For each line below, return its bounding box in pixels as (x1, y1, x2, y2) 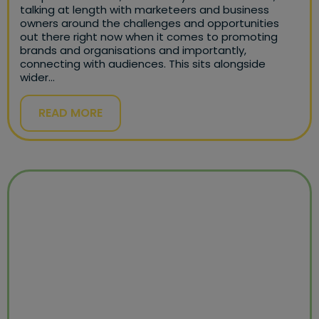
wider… (20, 69, 55, 85)
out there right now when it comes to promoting (20, 28, 278, 44)
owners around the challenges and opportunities (20, 15, 279, 31)
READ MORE (38, 104, 103, 121)
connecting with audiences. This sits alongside (20, 56, 266, 71)
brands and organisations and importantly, (20, 42, 246, 58)
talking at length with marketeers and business (20, 1, 269, 17)
